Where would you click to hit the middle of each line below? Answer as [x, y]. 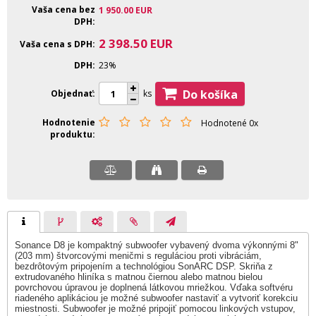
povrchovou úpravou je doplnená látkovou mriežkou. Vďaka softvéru [154, 287]
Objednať [72, 93]
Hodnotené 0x [230, 123]
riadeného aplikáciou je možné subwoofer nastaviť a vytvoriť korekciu [156, 298]
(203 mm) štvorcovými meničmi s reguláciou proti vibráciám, [138, 256]
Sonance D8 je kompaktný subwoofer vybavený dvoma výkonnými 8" [157, 245]
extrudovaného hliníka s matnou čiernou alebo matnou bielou [139, 277]
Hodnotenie [69, 122]
